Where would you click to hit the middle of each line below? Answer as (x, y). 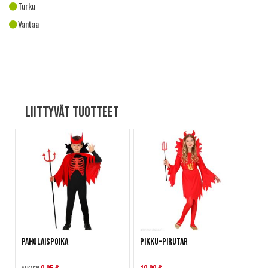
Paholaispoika (45, 242)
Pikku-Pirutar (164, 242)
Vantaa (28, 24)
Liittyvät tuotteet (72, 112)
